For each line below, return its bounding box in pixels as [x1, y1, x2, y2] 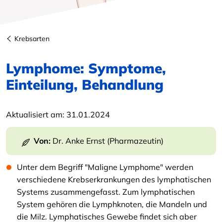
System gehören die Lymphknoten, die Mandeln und [17, 199, 207, 209]
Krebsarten [14, 34, 50, 43]
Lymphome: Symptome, [6, 59, 166, 77]
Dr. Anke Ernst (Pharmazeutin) [53, 136, 164, 146]
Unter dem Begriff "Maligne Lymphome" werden [17, 162, 193, 172]
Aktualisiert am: [6, 110, 66, 119]
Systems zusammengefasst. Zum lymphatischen [17, 187, 195, 197]
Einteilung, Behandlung [6, 76, 164, 93]
